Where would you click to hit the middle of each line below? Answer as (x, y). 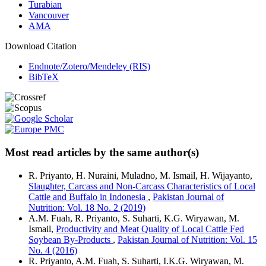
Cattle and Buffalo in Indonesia (88, 197)
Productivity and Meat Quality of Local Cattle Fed (150, 229)
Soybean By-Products (71, 239)
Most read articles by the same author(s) (102, 152)
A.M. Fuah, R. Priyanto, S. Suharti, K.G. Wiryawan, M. (134, 218)
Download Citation (41, 46)
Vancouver (49, 15)
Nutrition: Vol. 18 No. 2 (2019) (87, 207)
